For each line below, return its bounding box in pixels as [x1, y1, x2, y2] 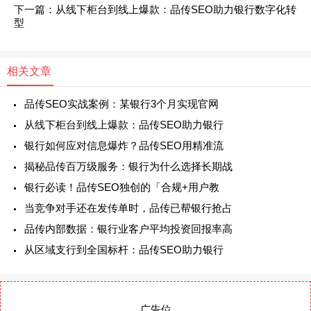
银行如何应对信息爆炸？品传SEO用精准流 [24, 139, 224, 151]
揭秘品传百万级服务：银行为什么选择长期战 [24, 160, 233, 172]
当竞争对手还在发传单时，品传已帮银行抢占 [24, 201, 233, 214]
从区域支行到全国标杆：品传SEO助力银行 [24, 243, 224, 255]
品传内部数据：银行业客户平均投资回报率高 [24, 222, 233, 235]
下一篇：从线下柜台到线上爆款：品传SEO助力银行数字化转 [14, 3, 296, 15]
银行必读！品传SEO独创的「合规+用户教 [24, 180, 219, 193]
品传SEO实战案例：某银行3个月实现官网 [24, 97, 219, 110]
